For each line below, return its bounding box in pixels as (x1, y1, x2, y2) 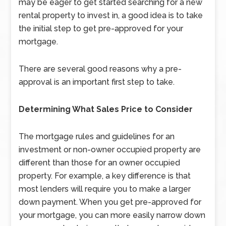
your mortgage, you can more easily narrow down (19, 210, 206, 220)
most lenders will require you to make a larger (19, 184, 191, 194)
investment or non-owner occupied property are (19, 145, 201, 154)
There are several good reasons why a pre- (19, 64, 182, 74)
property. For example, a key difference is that (19, 171, 191, 181)
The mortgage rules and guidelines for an (19, 132, 175, 141)
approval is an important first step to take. (19, 77, 175, 87)
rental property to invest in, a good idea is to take (19, 11, 203, 20)
